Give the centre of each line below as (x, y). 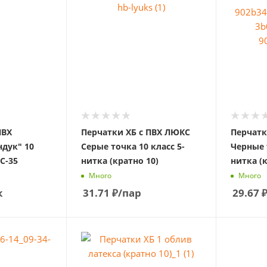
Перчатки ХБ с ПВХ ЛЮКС (135, 132)
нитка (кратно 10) (119, 160)
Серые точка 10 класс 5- (133, 146)
